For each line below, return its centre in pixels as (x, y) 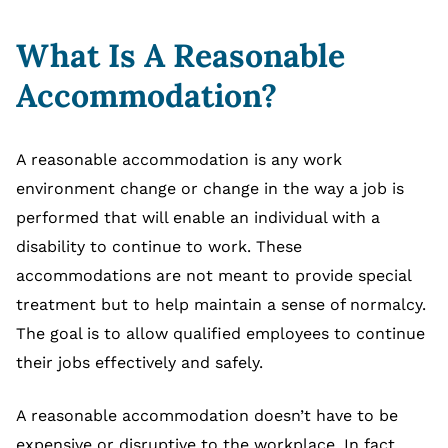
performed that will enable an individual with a (198, 218)
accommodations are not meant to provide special (213, 276)
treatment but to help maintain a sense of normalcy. (221, 305)
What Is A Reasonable (180, 56)
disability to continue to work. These (159, 247)
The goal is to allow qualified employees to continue (220, 334)
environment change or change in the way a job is (210, 189)
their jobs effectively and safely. (139, 363)
